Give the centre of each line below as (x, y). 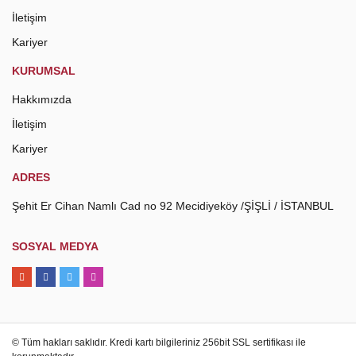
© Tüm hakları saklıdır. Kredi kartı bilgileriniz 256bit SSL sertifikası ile (159, 342)
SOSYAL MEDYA (55, 246)
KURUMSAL (44, 71)
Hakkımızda (42, 99)
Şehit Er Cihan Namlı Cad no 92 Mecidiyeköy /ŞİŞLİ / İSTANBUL (173, 206)
